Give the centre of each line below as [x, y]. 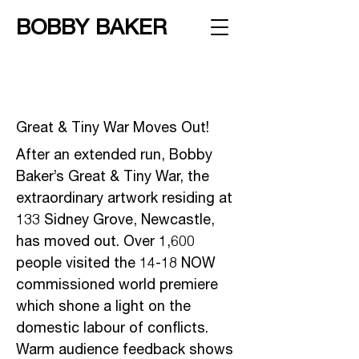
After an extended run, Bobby [114, 154]
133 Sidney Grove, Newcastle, [115, 219]
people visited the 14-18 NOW [116, 262]
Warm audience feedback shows [125, 349]
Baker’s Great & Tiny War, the [113, 175]
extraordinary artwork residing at [124, 197]
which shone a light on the [103, 305]
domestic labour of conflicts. [112, 327]
